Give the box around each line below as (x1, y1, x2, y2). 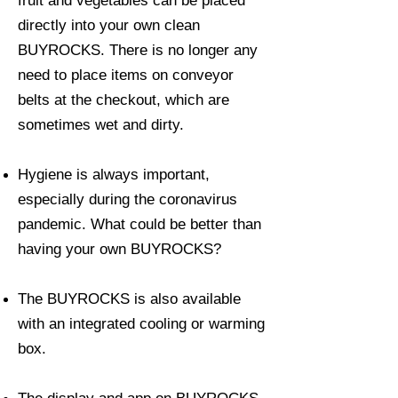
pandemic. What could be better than (18, 216, 261, 234)
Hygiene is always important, (18, 166, 210, 184)
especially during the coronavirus (18, 191, 237, 209)
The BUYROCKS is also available (18, 291, 241, 308)
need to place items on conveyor (18, 67, 234, 84)
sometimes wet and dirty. (18, 116, 184, 134)
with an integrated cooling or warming (18, 315, 265, 333)
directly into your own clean (18, 17, 200, 35)
